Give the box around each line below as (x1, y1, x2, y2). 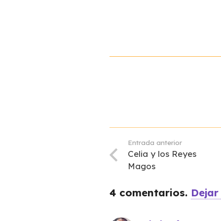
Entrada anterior (128, 138, 183, 147)
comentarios (119, 186, 185, 199)
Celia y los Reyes (128, 148, 197, 159)
